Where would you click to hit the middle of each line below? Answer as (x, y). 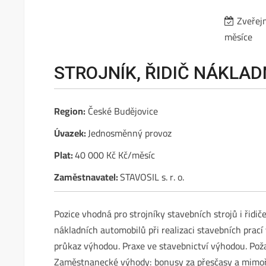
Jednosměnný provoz (130, 133)
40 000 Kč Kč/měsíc (115, 155)
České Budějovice (122, 111)
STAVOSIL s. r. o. (152, 177)
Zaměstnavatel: (87, 177)
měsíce (239, 37)
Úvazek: (71, 133)
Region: (70, 111)
